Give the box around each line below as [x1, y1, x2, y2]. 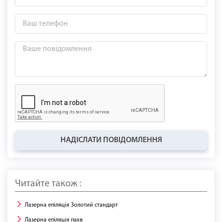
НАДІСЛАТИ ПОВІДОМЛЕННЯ [60, 136, 162, 145]
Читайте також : [15, 179, 81, 189]
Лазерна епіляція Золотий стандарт [25, 202, 118, 209]
